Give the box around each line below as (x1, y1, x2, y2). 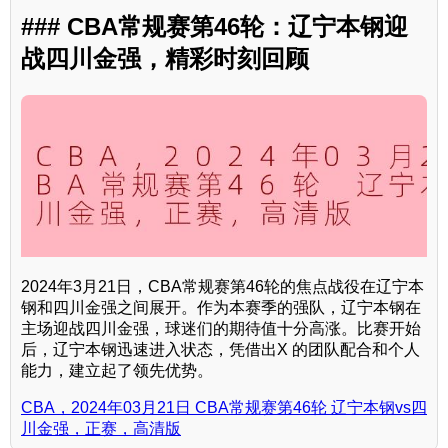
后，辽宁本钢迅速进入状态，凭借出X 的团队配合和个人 (21, 341, 420, 359)
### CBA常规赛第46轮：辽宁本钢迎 (21, 12, 408, 40)
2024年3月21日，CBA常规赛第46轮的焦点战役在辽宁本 (21, 278, 424, 296)
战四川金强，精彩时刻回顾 (21, 44, 309, 72)
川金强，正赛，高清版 (21, 420, 181, 438)
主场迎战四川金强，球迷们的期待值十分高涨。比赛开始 (21, 320, 421, 338)
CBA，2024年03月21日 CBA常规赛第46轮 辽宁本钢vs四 (21, 399, 427, 417)
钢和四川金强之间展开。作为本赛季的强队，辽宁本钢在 (21, 299, 421, 317)
